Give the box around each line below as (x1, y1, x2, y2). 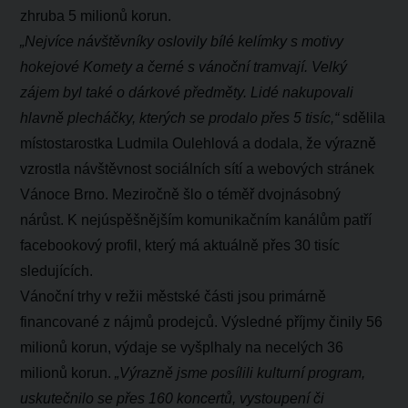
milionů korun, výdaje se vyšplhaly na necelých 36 (20, 340, 344, 356)
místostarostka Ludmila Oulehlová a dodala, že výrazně (20, 136, 377, 152)
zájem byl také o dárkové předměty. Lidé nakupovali (20, 85, 354, 101)
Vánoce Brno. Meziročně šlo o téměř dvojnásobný (20, 187, 342, 203)
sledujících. (20, 263, 94, 280)
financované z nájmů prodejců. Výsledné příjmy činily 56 (20, 314, 383, 331)
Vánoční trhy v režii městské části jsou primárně (20, 289, 327, 305)
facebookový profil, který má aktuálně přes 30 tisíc (20, 238, 341, 254)
